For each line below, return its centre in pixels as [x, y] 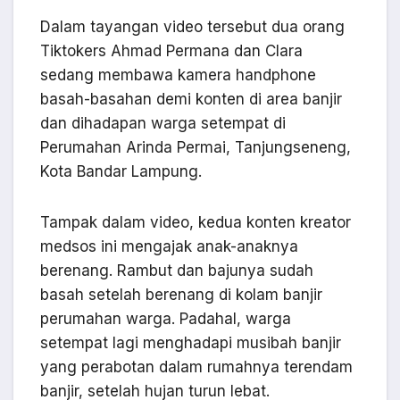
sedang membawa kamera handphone [178, 75]
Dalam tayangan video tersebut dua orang [192, 26]
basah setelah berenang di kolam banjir [181, 294]
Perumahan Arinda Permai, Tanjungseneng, [196, 147]
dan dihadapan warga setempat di [163, 123]
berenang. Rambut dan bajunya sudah [177, 270]
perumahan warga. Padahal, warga [166, 318]
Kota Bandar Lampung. [121, 171]
